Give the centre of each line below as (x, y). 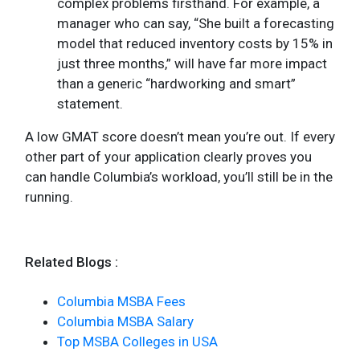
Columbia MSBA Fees (121, 301)
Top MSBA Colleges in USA (137, 341)
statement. (90, 103)
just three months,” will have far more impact (192, 63)
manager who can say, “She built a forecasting (196, 23)
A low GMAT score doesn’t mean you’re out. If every (180, 136)
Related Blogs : (72, 262)
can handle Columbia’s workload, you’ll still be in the (179, 176)
